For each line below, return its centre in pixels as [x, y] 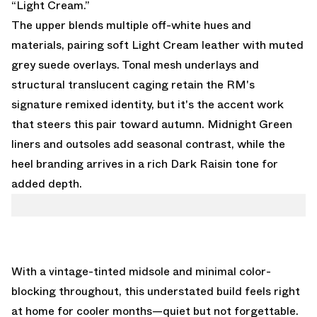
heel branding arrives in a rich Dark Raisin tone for [145, 163]
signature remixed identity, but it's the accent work [148, 104]
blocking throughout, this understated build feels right [156, 291]
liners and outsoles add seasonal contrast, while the [148, 144]
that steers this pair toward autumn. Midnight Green [152, 124]
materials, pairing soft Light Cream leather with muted [157, 45]
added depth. [47, 183]
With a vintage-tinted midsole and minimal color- [141, 271]
